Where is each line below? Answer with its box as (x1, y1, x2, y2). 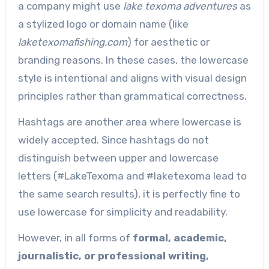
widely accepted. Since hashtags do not (17, 133, 209, 146)
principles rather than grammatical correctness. (17, 90, 247, 103)
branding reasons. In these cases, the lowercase (17, 54, 249, 67)
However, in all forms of (17, 231, 133, 244)
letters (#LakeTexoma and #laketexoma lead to (17, 169, 247, 182)
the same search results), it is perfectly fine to (17, 187, 240, 200)
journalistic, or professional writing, (17, 249, 209, 262)
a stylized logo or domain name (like (17, 18, 189, 31)
